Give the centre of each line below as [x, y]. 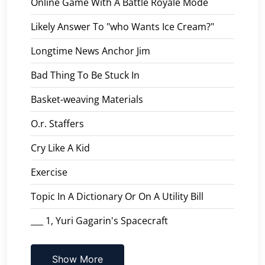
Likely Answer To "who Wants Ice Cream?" [122, 26]
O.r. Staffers [57, 123]
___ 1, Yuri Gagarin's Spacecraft [99, 220]
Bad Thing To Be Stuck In [85, 75]
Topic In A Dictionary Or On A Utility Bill [117, 196]
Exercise [49, 172]
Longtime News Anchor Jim [91, 51]
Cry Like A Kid [60, 148]
